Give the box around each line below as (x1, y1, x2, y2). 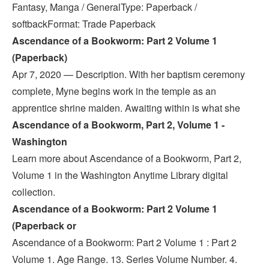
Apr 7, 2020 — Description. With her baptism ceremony (12, 67, 245, 81)
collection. (12, 184, 55, 199)
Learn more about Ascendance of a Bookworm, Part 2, (12, 151, 241, 165)
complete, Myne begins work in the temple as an (12, 83, 216, 98)
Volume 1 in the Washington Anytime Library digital (12, 168, 228, 182)
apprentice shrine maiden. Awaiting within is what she (12, 100, 243, 115)
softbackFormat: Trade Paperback (12, 16, 156, 31)
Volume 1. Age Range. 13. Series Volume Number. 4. (12, 252, 237, 266)
